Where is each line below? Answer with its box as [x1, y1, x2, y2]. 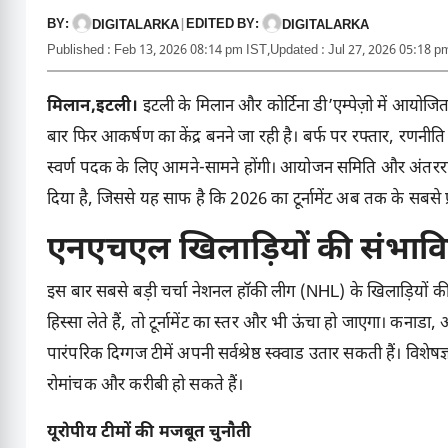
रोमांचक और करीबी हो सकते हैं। [47, 375, 244, 398]
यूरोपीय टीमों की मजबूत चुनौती [47, 422, 252, 445]
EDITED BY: [186, 16, 262, 34]
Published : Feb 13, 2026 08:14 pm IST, [47, 42, 270, 60]
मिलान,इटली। [47, 96, 143, 119]
